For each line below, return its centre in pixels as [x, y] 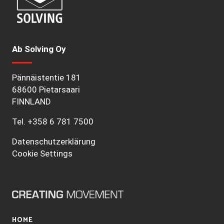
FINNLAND [31, 102]
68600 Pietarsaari [46, 90]
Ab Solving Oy [39, 49]
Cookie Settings [42, 154]
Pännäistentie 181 [46, 78]
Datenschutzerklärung [54, 142]
